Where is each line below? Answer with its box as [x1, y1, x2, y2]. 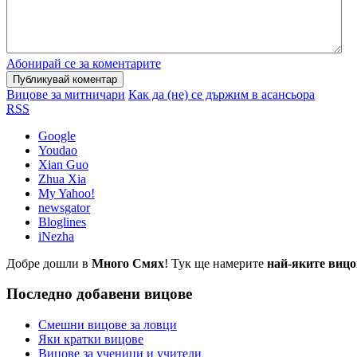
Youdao [38, 143, 77, 157]
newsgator [38, 200, 90, 214]
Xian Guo [38, 157, 88, 171]
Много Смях [92, 256, 164, 270]
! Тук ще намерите [164, 256, 267, 270]
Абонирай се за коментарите [6, 56, 161, 70]
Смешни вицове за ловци [38, 318, 177, 332]
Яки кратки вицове [38, 332, 143, 347]
